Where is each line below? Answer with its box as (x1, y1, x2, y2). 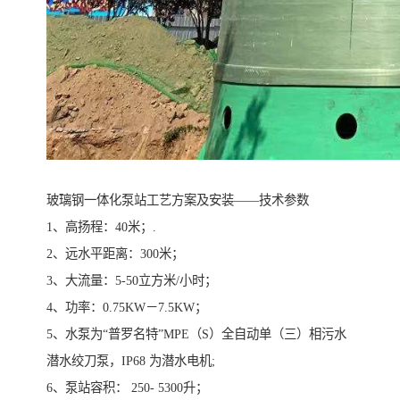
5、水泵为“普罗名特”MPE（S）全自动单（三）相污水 (46, 327, 346, 342)
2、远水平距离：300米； (46, 246, 184, 262)
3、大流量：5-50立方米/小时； (46, 273, 217, 288)
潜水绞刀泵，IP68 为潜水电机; (46, 354, 215, 369)
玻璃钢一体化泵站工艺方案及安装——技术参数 (46, 193, 309, 208)
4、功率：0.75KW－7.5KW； (46, 300, 207, 315)
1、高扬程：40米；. (46, 220, 156, 235)
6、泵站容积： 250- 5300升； (46, 380, 208, 396)
